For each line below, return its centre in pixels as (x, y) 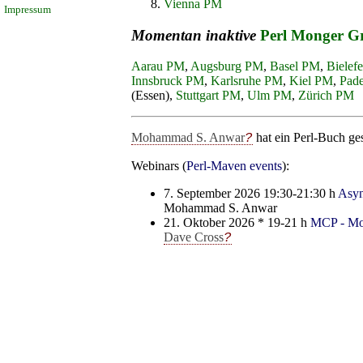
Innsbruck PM (168, 81)
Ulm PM (269, 96)
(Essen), (154, 96)
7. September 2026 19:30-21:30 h (251, 194)
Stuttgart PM (208, 96)
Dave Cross (194, 237)
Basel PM (295, 66)
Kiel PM (311, 81)
